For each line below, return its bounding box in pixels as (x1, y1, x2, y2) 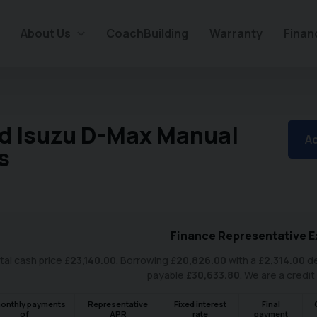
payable (146, 268, 186, 282)
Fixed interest (173, 299, 226, 309)
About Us (21, 25, 71, 41)
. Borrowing (115, 253, 171, 267)
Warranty (209, 25, 263, 41)
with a (226, 253, 258, 267)
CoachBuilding (106, 25, 188, 41)
